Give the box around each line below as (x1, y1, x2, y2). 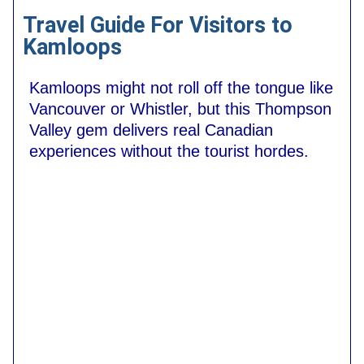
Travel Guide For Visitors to (23, 12, 292, 39)
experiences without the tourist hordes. (29, 141, 309, 160)
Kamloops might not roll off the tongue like (29, 78, 333, 97)
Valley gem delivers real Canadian (29, 120, 273, 139)
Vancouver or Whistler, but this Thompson (29, 99, 331, 118)
